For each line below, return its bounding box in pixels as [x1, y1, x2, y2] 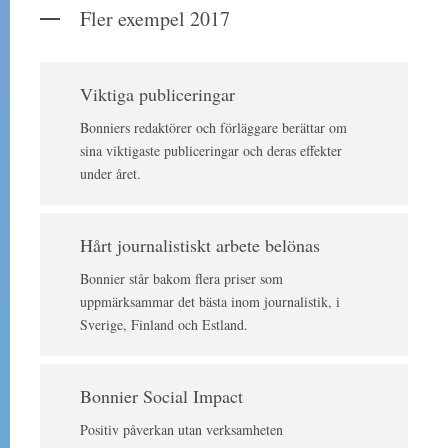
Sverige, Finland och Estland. [80, 315, 248, 335]
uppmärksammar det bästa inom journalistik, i [80, 292, 340, 312]
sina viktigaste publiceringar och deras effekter [80, 141, 342, 161]
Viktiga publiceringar [80, 82, 235, 107]
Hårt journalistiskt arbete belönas [80, 233, 320, 258]
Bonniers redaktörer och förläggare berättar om [80, 118, 347, 138]
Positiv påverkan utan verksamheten [80, 420, 283, 440]
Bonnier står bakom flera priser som [80, 269, 283, 289]
